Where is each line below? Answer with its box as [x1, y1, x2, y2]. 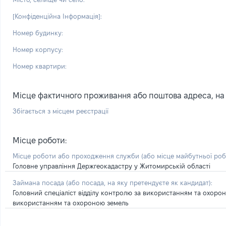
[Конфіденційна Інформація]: [13, 13, 102, 20]
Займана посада [13, 179, 66, 186]
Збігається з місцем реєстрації [13, 107, 108, 115]
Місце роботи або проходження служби [13, 152, 141, 159]
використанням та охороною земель [13, 199, 129, 206]
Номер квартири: [13, 63, 67, 70]
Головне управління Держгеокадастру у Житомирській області [13, 162, 210, 169]
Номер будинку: [13, 29, 63, 36]
